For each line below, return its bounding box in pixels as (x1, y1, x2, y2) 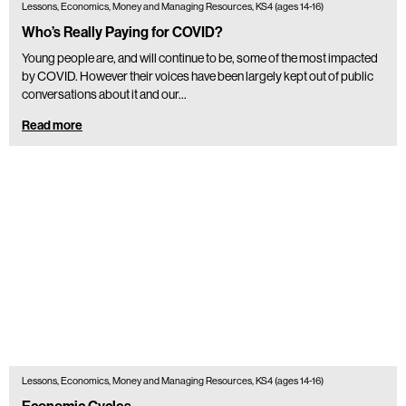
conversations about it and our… (22, 87, 187, 102)
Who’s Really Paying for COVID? (22, 24, 223, 42)
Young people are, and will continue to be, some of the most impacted (22, 51, 378, 66)
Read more (22, 118, 82, 134)
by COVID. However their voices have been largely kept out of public (22, 69, 373, 84)
